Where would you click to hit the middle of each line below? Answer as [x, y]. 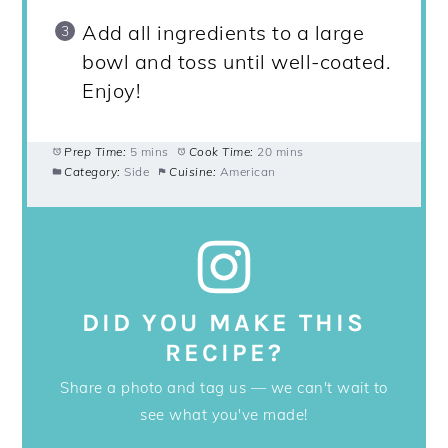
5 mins [149, 152]
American [247, 172]
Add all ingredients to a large [223, 33]
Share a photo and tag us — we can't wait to [224, 388]
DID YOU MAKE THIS [224, 323]
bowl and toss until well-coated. [236, 62]
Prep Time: [95, 152]
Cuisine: [193, 172]
